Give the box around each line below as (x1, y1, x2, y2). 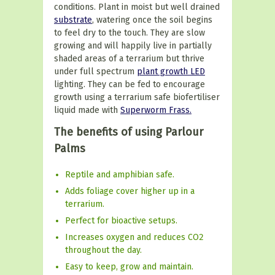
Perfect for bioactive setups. (65, 215, 177, 226)
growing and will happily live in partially (54, 41, 212, 51)
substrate (54, 15, 92, 25)
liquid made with (54, 105, 120, 115)
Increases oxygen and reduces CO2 (65, 232, 204, 242)
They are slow (150, 28, 205, 38)
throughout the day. (65, 245, 142, 255)
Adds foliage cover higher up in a (65, 186, 195, 196)
